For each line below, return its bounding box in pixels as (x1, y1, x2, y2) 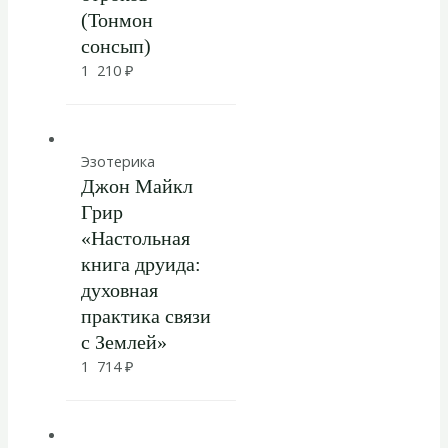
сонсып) (80, 35, 151, 58)
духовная (80, 278, 158, 301)
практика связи (80, 304, 211, 327)
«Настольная (80, 226, 190, 249)
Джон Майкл (80, 174, 193, 197)
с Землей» (80, 330, 167, 353)
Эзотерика (80, 150, 155, 171)
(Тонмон (80, 9, 153, 32)
